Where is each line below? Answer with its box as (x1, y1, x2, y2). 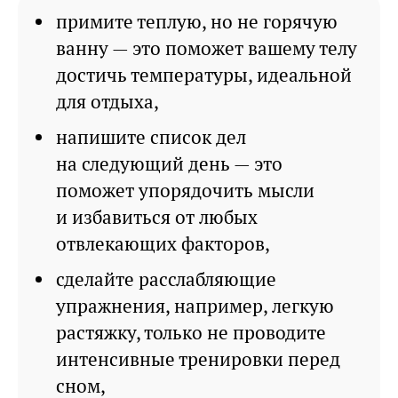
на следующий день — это (56, 152, 283, 177)
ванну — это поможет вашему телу (56, 36, 357, 61)
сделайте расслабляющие (56, 267, 276, 292)
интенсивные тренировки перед (56, 347, 340, 372)
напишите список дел (56, 125, 246, 150)
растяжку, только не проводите (56, 321, 326, 346)
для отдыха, (56, 90, 159, 115)
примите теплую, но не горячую (56, 10, 338, 35)
